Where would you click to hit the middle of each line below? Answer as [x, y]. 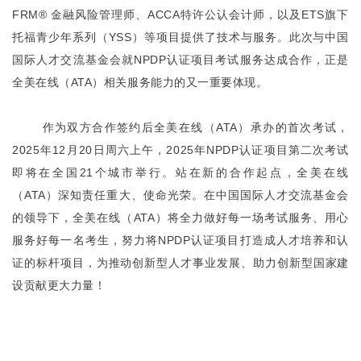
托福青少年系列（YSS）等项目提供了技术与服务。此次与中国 [180, 37]
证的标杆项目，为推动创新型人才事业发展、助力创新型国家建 [180, 263]
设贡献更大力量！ [59, 285]
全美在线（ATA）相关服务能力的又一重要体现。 [140, 82]
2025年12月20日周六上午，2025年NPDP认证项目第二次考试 [180, 150]
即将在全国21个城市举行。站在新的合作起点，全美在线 [180, 172]
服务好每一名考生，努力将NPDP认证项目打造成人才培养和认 [180, 240]
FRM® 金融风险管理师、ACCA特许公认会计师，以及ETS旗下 [180, 15]
